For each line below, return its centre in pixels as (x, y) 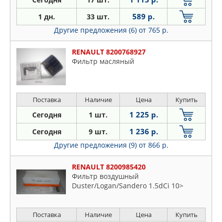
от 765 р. (153, 30)
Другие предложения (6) (96, 30)
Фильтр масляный (103, 61)
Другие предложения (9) (96, 145)
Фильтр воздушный (105, 176)
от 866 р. (153, 145)
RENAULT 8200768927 (109, 52)
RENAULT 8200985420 (109, 166)
